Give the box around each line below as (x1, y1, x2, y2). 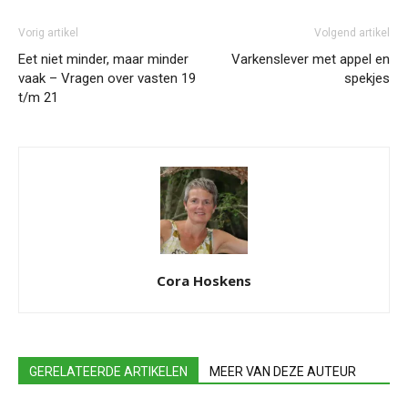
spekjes (344, 69, 390, 87)
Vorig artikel (18, 25, 78, 39)
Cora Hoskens (157, 270, 251, 290)
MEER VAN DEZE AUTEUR (209, 363, 356, 379)
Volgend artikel (314, 25, 390, 39)
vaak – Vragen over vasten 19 (18, 69, 196, 87)
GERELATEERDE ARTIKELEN (29, 363, 188, 379)
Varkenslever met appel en (231, 50, 390, 67)
